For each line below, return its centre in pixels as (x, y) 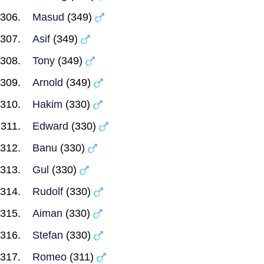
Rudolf (48, 192)
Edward (50, 126)
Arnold (48, 82)
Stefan (48, 235)
